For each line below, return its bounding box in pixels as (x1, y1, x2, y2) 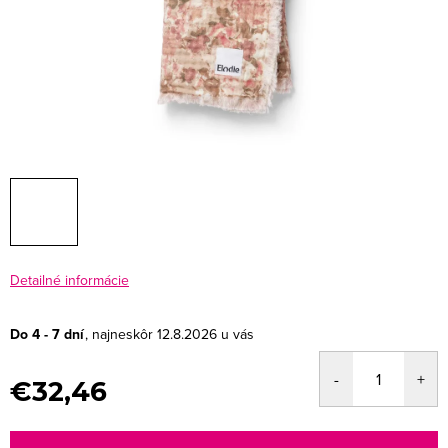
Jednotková (9, 405, 81, 426)
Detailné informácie (10, 269, 129, 290)
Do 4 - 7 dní (10, 323, 84, 345)
